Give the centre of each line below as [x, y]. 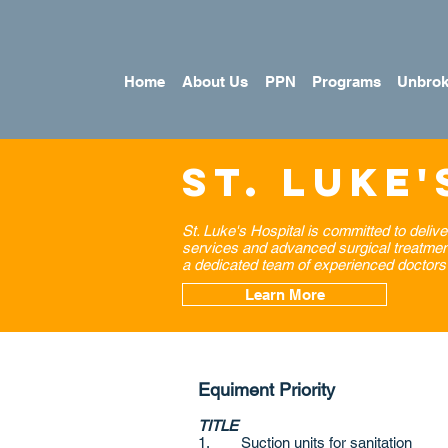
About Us [214, 81]
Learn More [284, 294]
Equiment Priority [266, 389]
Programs [346, 81]
